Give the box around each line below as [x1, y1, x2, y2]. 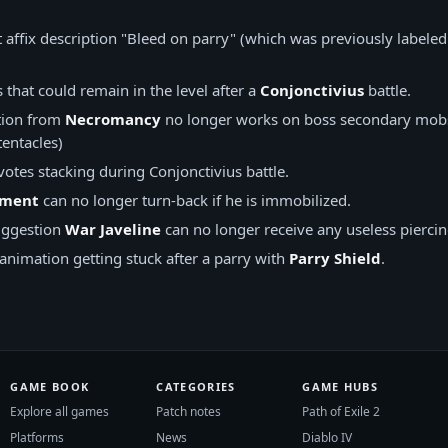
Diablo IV [302, 429, 353, 446]
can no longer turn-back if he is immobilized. [39, 190, 351, 210]
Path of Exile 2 [302, 403, 381, 420]
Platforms [10, 429, 65, 446]
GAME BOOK [10, 379, 90, 394]
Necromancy [65, 109, 161, 129]
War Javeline [65, 219, 161, 239]
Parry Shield [289, 248, 381, 268]
